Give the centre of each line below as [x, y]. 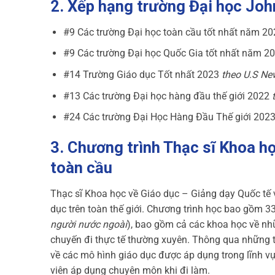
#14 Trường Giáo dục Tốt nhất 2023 [142, 74]
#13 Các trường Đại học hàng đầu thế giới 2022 [167, 96]
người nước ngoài [89, 224]
